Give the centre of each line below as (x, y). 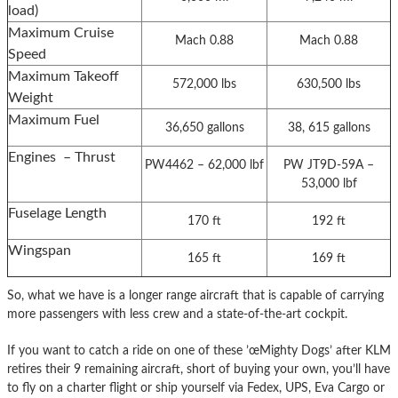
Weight (31, 97)
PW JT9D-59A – (329, 164)
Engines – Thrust (62, 157)
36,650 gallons (204, 127)
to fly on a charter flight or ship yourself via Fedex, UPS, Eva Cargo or (196, 387)
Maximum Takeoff (64, 76)
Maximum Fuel (54, 119)
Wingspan (40, 250)
